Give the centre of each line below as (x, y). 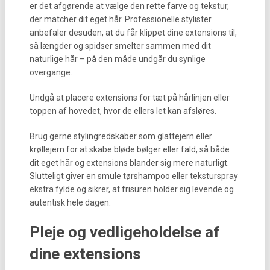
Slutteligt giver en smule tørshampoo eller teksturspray (133, 176)
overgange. (51, 72)
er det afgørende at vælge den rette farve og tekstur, (129, 6)
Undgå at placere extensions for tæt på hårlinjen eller (129, 98)
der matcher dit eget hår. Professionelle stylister (120, 19)
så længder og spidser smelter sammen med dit (120, 46)
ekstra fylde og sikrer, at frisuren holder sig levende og (131, 189)
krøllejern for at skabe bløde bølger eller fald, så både (129, 149)
